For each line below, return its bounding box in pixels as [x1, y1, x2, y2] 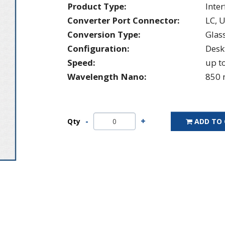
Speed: [67, 56, 95, 68]
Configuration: [67, 42, 130, 54]
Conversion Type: [67, 28, 141, 40]
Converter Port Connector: [67, 14, 180, 26]
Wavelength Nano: [67, 70, 147, 82]
